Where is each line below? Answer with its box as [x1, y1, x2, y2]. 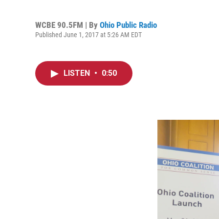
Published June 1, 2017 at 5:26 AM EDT [35, 30, 142, 39]
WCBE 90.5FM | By [35, 20, 100, 30]
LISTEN [64, 68, 92, 78]
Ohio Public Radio [100, 20, 157, 30]
